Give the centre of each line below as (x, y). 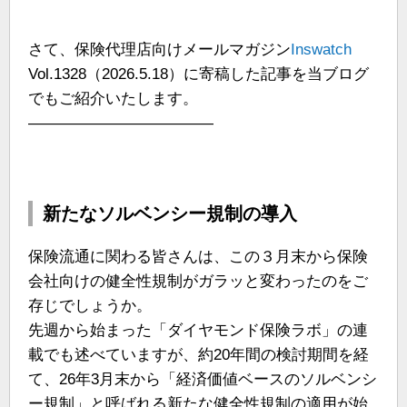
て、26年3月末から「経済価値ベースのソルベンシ (203, 380)
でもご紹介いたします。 (113, 99)
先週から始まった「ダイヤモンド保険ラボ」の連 (198, 331)
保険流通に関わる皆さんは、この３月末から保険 (198, 257)
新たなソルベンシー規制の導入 (170, 214)
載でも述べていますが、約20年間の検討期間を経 (199, 355)
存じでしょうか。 (90, 306)
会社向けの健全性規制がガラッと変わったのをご (198, 282)
